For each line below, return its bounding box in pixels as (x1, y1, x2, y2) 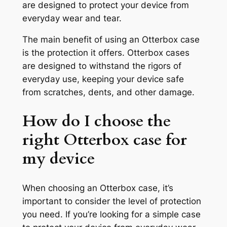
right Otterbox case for (22, 129, 187, 150)
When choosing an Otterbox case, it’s (22, 182, 173, 193)
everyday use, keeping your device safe (22, 74, 184, 85)
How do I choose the (22, 110, 171, 132)
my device (22, 148, 95, 169)
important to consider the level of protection (22, 196, 201, 206)
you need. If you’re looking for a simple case (22, 209, 201, 219)
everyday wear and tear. (22, 13, 122, 23)
